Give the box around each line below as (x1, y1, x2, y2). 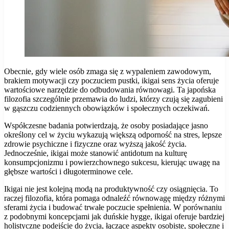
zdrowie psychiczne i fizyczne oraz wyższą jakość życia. (4, 139, 187, 148)
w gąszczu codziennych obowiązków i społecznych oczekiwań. (4, 103, 210, 112)
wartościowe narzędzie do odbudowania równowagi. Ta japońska (4, 85, 216, 94)
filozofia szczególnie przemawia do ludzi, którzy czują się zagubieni (4, 94, 223, 103)
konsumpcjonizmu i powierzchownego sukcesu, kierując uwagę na (4, 157, 220, 167)
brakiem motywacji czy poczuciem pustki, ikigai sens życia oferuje (4, 76, 219, 85)
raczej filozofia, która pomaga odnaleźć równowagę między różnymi (4, 193, 225, 202)
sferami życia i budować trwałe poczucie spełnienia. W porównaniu (4, 202, 222, 212)
